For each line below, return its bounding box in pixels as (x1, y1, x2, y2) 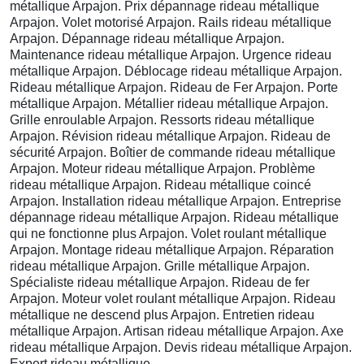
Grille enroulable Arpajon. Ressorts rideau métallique (10, 112, 314, 127)
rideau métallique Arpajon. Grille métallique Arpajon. (10, 258, 310, 273)
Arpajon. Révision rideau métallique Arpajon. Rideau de (10, 128, 331, 143)
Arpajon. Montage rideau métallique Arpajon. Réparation (10, 242, 334, 257)
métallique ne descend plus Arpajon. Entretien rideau (10, 307, 314, 322)
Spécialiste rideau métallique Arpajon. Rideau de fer (10, 275, 310, 289)
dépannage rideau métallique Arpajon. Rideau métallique (10, 210, 339, 224)
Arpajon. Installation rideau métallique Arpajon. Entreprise (10, 193, 341, 208)
